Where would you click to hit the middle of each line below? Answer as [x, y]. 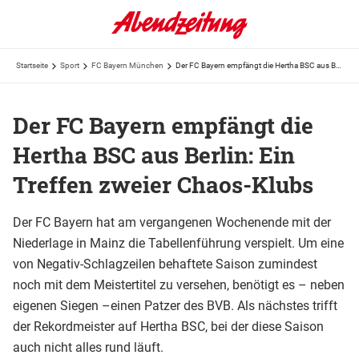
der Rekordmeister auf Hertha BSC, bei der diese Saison [168, 326]
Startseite [32, 65]
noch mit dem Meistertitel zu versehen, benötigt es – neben [179, 284]
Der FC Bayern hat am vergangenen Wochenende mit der [172, 222]
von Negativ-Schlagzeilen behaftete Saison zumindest [165, 264]
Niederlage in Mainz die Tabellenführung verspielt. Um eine [178, 243]
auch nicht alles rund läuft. [88, 347]
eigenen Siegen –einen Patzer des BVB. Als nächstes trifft [175, 305]
